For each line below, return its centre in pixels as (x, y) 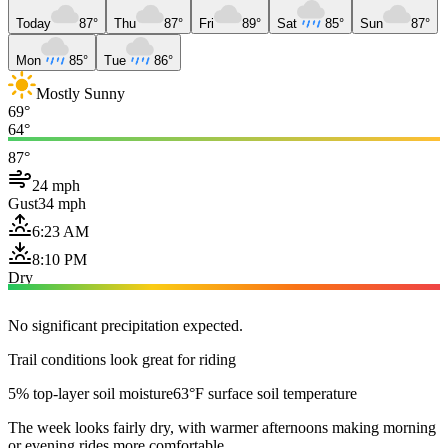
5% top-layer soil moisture (90, 393)
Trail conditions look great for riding (122, 359)
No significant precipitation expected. (125, 325)
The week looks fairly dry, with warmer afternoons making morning (222, 427)
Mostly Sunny (80, 93)
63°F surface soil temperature (265, 393)
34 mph (62, 203)
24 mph (56, 185)
